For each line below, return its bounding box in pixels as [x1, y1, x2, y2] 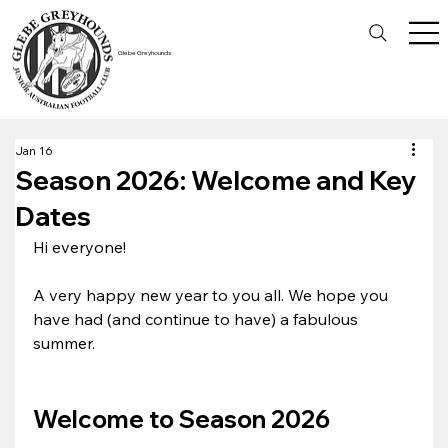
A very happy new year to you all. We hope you [33, 284, 393, 305]
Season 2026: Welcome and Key [15, 163, 417, 197]
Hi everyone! [33, 236, 127, 257]
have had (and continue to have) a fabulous [33, 308, 363, 329]
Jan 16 [15, 142, 54, 158]
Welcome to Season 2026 [33, 403, 331, 434]
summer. [33, 332, 96, 353]
